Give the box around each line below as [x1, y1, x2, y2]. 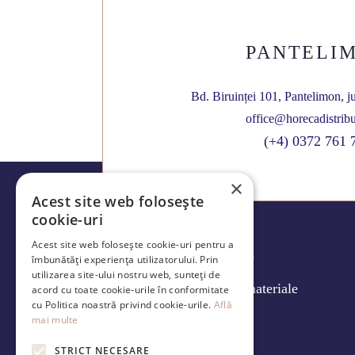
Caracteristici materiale [165, 281, 298, 296]
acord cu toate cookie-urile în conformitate [32, 283, 229, 296]
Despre [211, 312, 252, 328]
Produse [208, 249, 254, 265]
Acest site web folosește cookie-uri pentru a [32, 238, 235, 251]
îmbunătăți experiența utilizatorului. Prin [32, 253, 219, 266]
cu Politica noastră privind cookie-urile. [32, 298, 214, 311]
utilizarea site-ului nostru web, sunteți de [32, 268, 220, 281]
